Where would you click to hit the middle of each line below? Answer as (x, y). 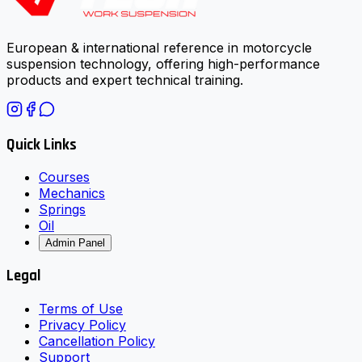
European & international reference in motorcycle (159, 47)
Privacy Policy (82, 324)
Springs (62, 210)
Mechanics (72, 194)
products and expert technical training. (125, 80)
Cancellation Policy (97, 341)
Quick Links (42, 145)
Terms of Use (81, 308)
